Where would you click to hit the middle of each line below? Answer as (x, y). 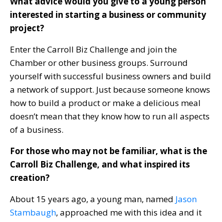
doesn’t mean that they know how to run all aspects (110, 116)
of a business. (37, 129)
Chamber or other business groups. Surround (99, 62)
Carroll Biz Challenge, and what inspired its (100, 164)
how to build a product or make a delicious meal (105, 103)
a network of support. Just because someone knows (110, 89)
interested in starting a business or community (108, 14)
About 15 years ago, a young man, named (93, 199)
